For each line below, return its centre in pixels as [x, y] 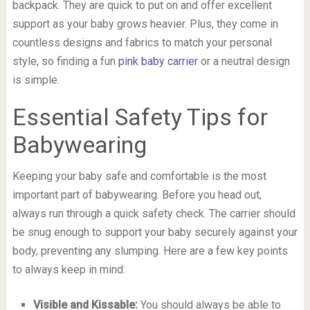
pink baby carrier [158, 62]
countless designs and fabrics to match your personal [142, 43]
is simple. [36, 80]
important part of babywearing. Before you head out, [137, 195]
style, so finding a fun [65, 62]
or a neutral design [244, 62]
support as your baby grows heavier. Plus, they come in [145, 24]
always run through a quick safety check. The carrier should [154, 214]
